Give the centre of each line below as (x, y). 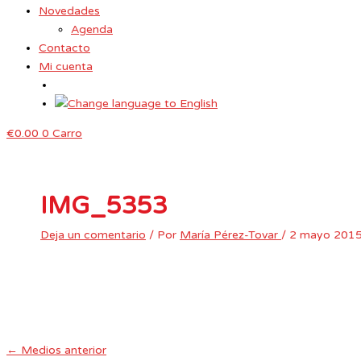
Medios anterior (62, 350)
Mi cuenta (66, 66)
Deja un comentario (93, 234)
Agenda (92, 29)
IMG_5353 (104, 205)
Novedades (69, 11)
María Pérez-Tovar (230, 234)
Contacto (64, 48)
